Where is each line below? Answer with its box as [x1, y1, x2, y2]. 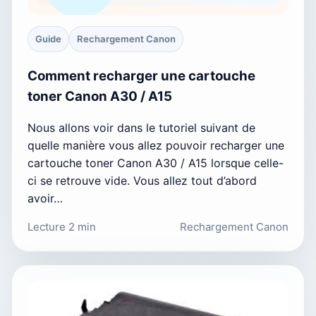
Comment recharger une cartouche [28, 67, 255, 84]
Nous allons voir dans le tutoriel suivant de [28, 121, 255, 135]
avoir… [28, 191, 63, 206]
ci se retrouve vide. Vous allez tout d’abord [28, 174, 257, 188]
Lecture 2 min [28, 220, 96, 234]
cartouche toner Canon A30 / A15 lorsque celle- [28, 156, 284, 171]
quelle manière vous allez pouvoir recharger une [28, 138, 284, 153]
